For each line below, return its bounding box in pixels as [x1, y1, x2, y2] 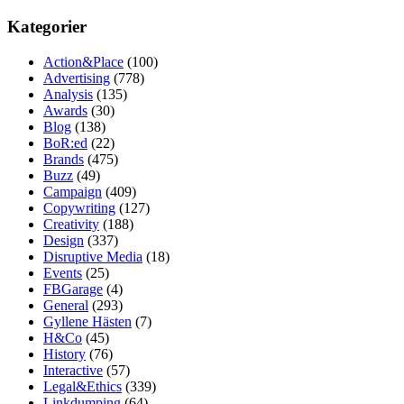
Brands [43, 151, 84, 167]
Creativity [43, 216, 99, 232]
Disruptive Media [43, 248, 142, 264]
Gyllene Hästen [43, 313, 132, 329]
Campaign [43, 183, 102, 199]
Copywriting [43, 199, 115, 216]
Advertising [43, 69, 110, 86]
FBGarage [43, 280, 103, 297]
